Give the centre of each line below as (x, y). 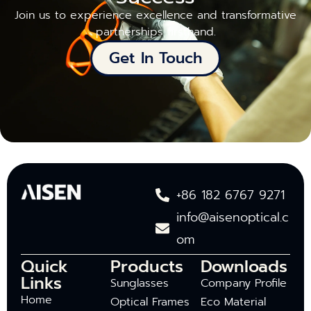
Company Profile (243, 283)
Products (147, 266)
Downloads (244, 266)
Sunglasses (140, 283)
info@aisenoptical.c (233, 217)
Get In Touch (155, 58)
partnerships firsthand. (155, 32)
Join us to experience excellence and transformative (155, 15)
